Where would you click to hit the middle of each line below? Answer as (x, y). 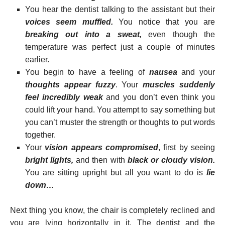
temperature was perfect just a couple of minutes (120, 47)
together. (40, 135)
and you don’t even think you (159, 97)
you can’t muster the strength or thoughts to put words (120, 122)
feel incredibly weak (64, 97)
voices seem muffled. (69, 22)
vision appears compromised (102, 147)
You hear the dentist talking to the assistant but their (120, 9)
